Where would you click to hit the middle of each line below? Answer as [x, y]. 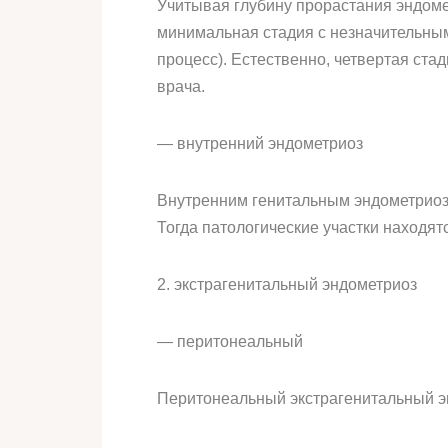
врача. [181, 86]
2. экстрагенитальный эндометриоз [287, 284]
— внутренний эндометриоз [260, 143]
